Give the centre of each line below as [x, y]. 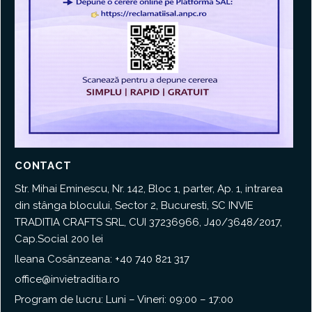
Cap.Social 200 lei [59, 239]
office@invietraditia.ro [67, 280]
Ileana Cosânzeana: [65, 259]
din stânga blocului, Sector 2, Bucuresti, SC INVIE [134, 206]
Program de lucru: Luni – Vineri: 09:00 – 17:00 [124, 300]
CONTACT [43, 166]
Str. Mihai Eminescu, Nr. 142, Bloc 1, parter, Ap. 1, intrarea [149, 189]
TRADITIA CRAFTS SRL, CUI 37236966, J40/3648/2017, [148, 223]
